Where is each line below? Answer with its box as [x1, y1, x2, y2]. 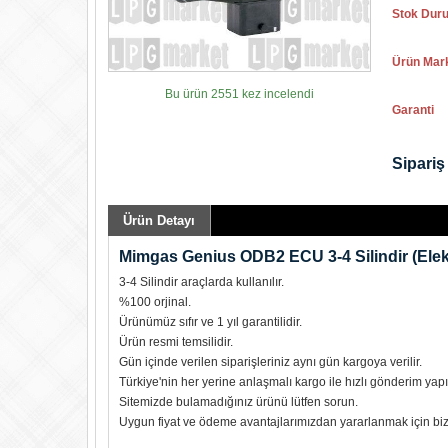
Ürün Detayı [123, 213, 195, 228]
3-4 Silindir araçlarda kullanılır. [119, 275, 284, 289]
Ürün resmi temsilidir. [119, 335, 233, 349]
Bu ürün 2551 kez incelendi [165, 87, 315, 101]
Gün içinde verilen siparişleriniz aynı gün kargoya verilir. [119, 355, 422, 369]
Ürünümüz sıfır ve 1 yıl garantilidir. [119, 315, 302, 329]
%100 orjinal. [119, 295, 191, 309]
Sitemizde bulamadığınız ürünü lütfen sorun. [119, 395, 358, 409]
